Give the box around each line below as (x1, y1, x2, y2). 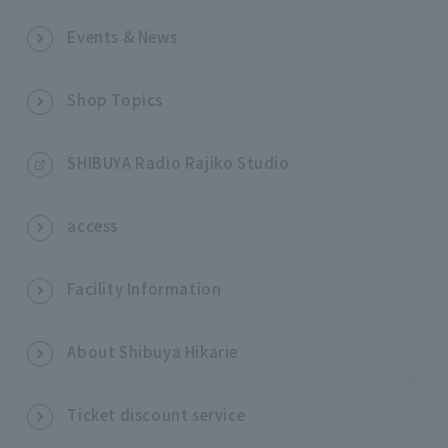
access (67, 215, 119, 236)
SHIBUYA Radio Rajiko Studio (67, 152, 290, 173)
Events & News (67, 26, 178, 47)
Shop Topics (67, 89, 164, 110)
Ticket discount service (67, 404, 246, 425)
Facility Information (67, 278, 222, 299)
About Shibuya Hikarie (67, 341, 239, 362)
